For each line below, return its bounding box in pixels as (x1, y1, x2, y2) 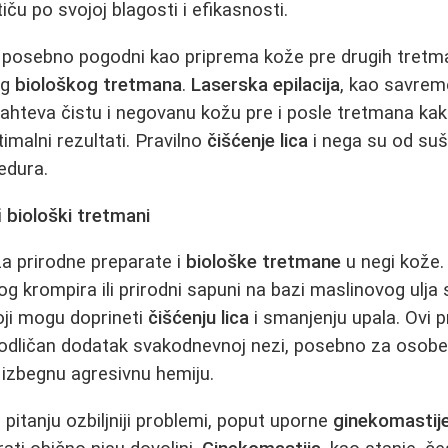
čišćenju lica (148, 307, 250, 330)
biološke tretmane (186, 251, 342, 274)
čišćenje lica (207, 129, 309, 152)
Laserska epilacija (191, 73, 341, 96)
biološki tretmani (7, 204, 151, 227)
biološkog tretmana (15, 73, 183, 96)
